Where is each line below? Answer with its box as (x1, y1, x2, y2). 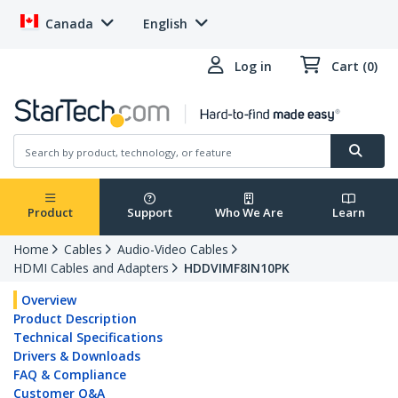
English (143, 15, 187, 32)
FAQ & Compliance (13, 366, 126, 384)
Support (126, 204, 172, 221)
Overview (21, 291, 76, 309)
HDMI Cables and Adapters (13, 259, 169, 277)
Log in (235, 58, 272, 75)
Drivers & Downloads (13, 347, 140, 365)
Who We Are (214, 204, 283, 221)
